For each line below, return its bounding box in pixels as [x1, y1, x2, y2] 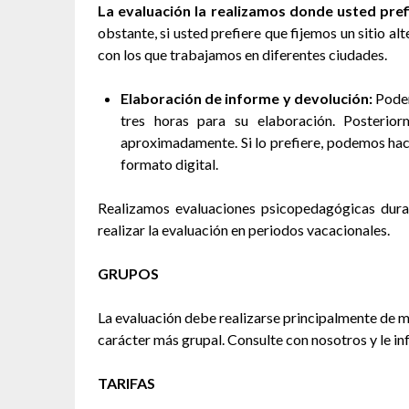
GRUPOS [98, 265, 159, 282]
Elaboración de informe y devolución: [121, 89, 372, 107]
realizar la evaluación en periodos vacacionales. [98, 221, 390, 238]
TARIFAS [98, 374, 155, 392]
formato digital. [121, 155, 218, 173]
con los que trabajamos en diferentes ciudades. [98, 46, 387, 63]
